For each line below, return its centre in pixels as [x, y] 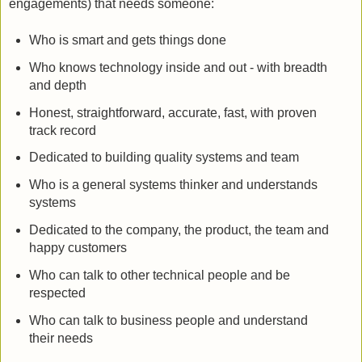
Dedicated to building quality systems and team [164, 158]
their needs [61, 338]
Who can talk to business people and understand [168, 320]
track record [62, 130]
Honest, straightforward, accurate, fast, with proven [173, 112]
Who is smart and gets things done [127, 40]
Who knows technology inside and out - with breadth [178, 67]
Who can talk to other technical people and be [159, 275]
